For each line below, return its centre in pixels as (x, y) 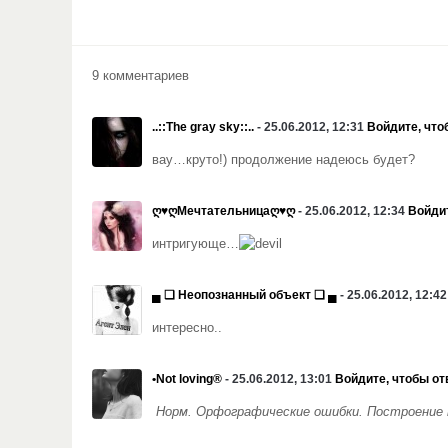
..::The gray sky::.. (203, 127)
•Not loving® (187, 379)
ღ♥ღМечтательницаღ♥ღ (223, 211)
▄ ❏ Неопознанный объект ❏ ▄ (244, 295)
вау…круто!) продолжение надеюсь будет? (283, 160)
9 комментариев (140, 76)
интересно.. (187, 328)
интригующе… (195, 244)
